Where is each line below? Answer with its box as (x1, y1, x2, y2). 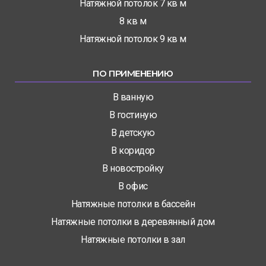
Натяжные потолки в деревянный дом (51, 216, 215, 228)
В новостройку (102, 163, 164, 175)
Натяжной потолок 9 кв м (80, 33, 186, 45)
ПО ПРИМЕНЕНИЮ (93, 68, 173, 80)
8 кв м (119, 15, 147, 27)
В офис (118, 180, 148, 192)
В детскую (111, 127, 155, 139)
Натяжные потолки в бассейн (71, 198, 195, 210)
